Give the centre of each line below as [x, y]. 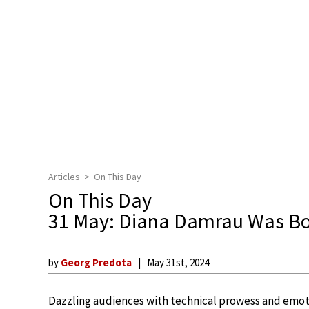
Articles [64, 177]
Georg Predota [96, 262]
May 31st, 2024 [178, 262]
